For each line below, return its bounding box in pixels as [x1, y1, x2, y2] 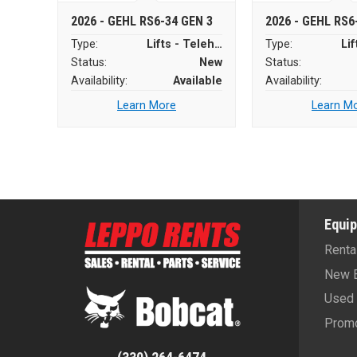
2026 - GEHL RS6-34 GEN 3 [71, 14, 213, 29]
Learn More [117, 99, 176, 113]
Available [173, 74, 222, 88]
